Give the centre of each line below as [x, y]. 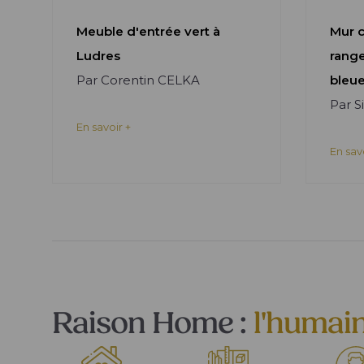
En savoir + [104, 127]
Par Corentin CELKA [138, 80]
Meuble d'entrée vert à [148, 31]
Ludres [98, 56]
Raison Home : [153, 325]
